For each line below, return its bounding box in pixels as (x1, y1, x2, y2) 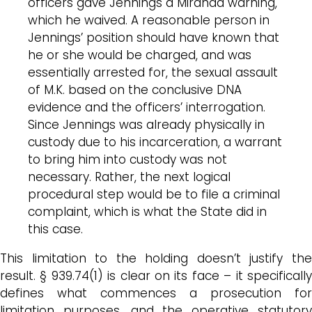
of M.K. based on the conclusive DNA (28, 81, 242, 98)
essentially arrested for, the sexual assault (28, 63, 278, 81)
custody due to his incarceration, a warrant (28, 133, 282, 150)
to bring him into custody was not (28, 150, 227, 168)
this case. (28, 220, 83, 237)
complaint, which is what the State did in (28, 203, 267, 220)
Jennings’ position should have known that (28, 29, 279, 46)
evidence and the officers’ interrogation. (28, 98, 265, 116)
